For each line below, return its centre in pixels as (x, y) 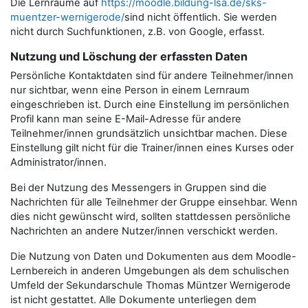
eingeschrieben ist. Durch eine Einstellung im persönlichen (150, 104)
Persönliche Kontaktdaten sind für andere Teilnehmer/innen (152, 76)
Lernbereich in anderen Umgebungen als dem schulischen (150, 271)
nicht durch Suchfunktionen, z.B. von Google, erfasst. (137, 32)
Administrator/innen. (58, 162)
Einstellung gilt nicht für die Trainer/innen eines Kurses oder (152, 148)
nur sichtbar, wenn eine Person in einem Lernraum (130, 90)
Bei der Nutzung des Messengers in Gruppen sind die (139, 188)
